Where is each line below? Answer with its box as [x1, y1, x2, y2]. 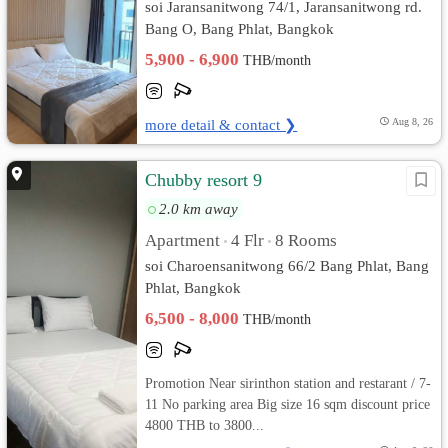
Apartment [145, 231, 221, 250]
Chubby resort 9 [145, 170, 263, 190]
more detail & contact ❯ [145, 116, 298, 133]
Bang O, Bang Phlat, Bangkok [145, 20, 335, 37]
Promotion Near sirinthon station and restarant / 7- [145, 375, 432, 391]
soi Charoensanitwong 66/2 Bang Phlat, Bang [145, 257, 430, 274]
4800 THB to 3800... [145, 417, 265, 433]
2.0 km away [159, 200, 239, 217]
